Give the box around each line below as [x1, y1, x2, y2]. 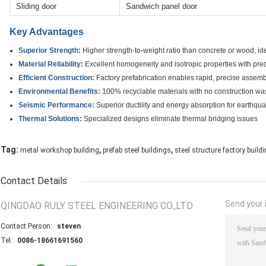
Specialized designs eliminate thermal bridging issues [82, 115, 258, 123]
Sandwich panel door [126, 2, 197, 11]
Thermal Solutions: [18, 115, 82, 123]
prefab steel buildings [103, 146, 171, 155]
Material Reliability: [18, 60, 83, 69]
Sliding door [16, 2, 56, 11]
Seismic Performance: [18, 101, 94, 110]
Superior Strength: [18, 46, 81, 55]
